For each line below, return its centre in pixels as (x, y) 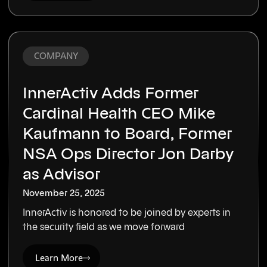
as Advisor (62, 174)
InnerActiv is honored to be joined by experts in (127, 212)
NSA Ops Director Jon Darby (128, 154)
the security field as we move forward (104, 227)
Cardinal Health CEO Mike (119, 114)
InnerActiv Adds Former (111, 93)
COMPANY (56, 57)
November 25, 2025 (64, 194)
